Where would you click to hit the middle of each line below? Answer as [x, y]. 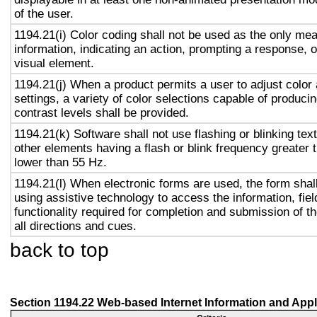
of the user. [44, 13]
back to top [59, 250]
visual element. [54, 63]
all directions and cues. [75, 226]
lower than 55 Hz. [60, 162]
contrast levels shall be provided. [102, 113]
